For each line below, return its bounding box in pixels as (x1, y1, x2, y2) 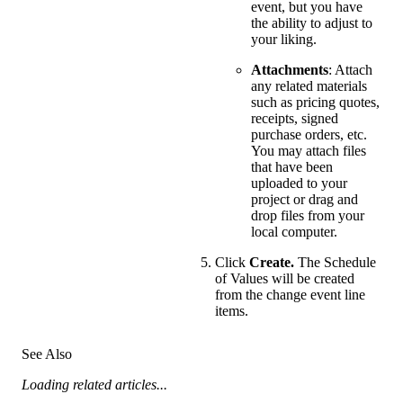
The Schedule (294, 255, 376, 271)
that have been (251, 159, 333, 175)
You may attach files (251, 143, 366, 159)
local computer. (251, 224, 337, 240)
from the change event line (215, 287, 365, 303)
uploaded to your (251, 175, 347, 192)
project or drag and (251, 192, 358, 208)
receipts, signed (251, 111, 338, 127)
